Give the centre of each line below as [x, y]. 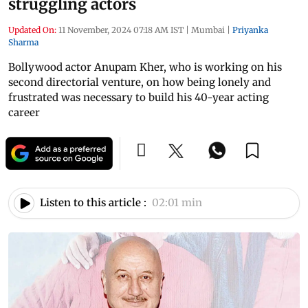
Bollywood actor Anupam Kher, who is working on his [145, 67]
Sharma [23, 42]
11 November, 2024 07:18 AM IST [121, 30]
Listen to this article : [93, 203]
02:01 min [177, 203]
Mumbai [208, 30]
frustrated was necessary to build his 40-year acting [139, 97]
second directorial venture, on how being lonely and [140, 82]
